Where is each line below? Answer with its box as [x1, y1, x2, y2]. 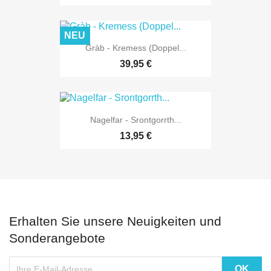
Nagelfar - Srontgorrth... [90, 114, 181, 125]
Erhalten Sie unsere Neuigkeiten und [9, 214, 221, 228]
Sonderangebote [9, 230, 105, 245]
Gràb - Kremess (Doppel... [85, 43, 186, 53]
